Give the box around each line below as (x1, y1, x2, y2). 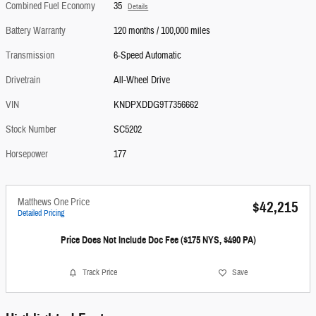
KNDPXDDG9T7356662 (114, 98, 199, 111)
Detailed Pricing (18, 207, 64, 219)
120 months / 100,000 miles (114, 24, 211, 37)
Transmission (6, 49, 54, 62)
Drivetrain (6, 73, 40, 87)
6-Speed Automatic (114, 49, 182, 62)
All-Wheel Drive (114, 73, 171, 87)
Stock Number (6, 123, 56, 136)
